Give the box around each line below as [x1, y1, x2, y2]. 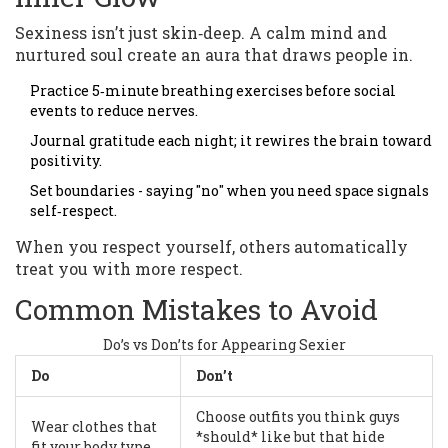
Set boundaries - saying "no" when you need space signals [30, 181, 429, 201]
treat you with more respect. [15, 258, 243, 280]
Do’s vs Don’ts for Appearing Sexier [102, 335, 346, 355]
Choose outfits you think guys [196, 407, 400, 427]
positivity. [30, 151, 102, 171]
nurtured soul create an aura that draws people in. [15, 44, 413, 66]
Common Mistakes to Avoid [15, 291, 378, 329]
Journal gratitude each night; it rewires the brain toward [30, 131, 432, 151]
